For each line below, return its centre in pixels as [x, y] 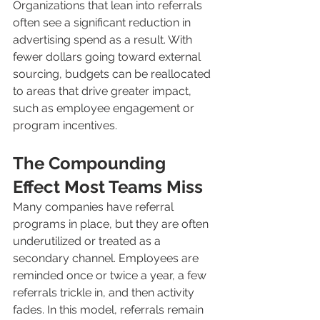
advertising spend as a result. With [104, 40]
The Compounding [91, 164]
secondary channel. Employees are [107, 259]
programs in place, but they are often [112, 224]
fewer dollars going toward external [108, 57]
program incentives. [65, 126]
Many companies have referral [95, 207]
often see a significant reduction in [103, 23]
